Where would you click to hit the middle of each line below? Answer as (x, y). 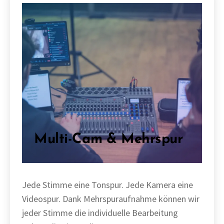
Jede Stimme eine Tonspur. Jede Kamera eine (107, 185)
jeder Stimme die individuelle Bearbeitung (100, 213)
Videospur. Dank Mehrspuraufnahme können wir (111, 199)
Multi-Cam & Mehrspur (108, 139)
